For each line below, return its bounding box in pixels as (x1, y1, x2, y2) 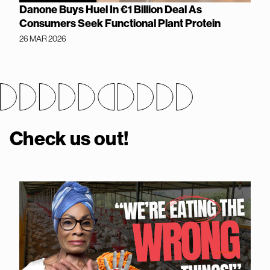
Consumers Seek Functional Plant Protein (19, 16, 221, 31)
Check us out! (10, 126, 129, 151)
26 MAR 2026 (19, 33, 66, 45)
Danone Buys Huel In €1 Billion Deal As (19, 2, 202, 17)
